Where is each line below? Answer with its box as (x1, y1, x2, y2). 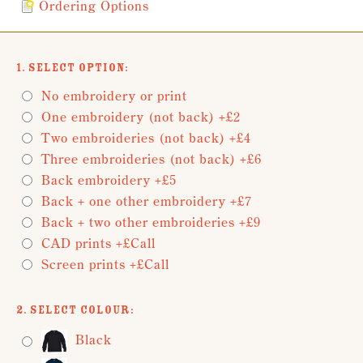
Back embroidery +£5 (41, 171, 177, 188)
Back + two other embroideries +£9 (41, 213, 261, 230)
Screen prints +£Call (41, 255, 169, 272)
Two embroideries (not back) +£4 (41, 129, 251, 146)
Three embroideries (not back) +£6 (41, 150, 262, 167)
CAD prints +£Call (41, 234, 156, 251)
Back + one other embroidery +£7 (41, 192, 252, 209)
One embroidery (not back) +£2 (41, 108, 241, 125)
